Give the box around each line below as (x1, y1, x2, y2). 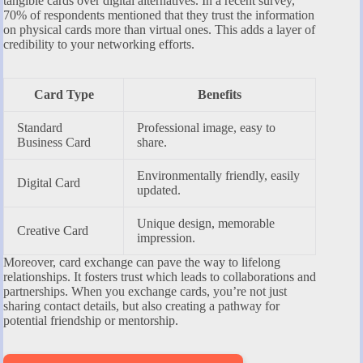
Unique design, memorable (137, 216, 275, 231)
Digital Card (17, 176, 80, 190)
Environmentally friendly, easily (137, 169, 300, 183)
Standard (17, 121, 62, 135)
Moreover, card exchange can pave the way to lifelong (3, 255, 280, 270)
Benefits (198, 88, 241, 102)
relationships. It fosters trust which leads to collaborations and (3, 270, 316, 284)
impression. (137, 231, 195, 246)
